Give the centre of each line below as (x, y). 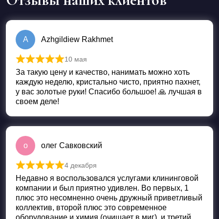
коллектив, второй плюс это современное (91, 208)
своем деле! (37, 102)
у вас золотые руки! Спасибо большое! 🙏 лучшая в (109, 92)
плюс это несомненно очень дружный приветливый (109, 198)
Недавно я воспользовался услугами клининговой (107, 178)
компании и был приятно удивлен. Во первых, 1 (102, 188)
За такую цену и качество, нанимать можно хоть (103, 72)
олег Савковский (72, 146)
